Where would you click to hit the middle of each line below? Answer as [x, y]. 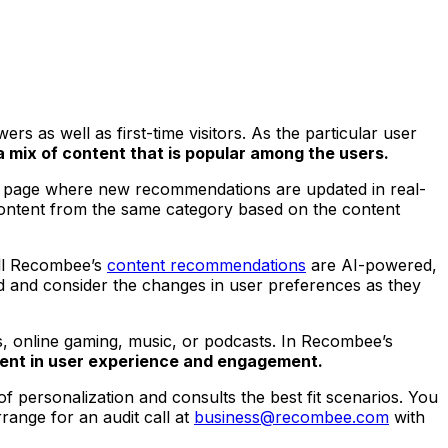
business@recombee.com [291, 416]
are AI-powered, [374, 264]
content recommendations [206, 264]
